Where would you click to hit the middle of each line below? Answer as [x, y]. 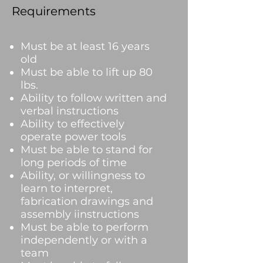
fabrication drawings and [87, 201]
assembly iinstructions [80, 214]
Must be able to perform [85, 227]
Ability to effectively [73, 124]
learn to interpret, [67, 188]
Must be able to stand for [87, 150]
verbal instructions [70, 111]
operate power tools [73, 137]
